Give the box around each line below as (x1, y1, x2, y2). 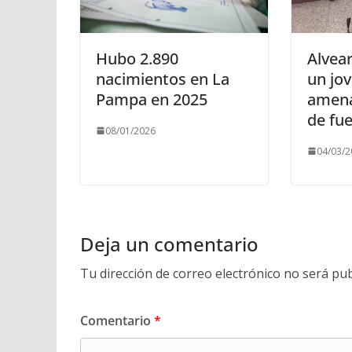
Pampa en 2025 (96, 88, 207, 110)
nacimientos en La (96, 68, 229, 90)
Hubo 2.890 (96, 47, 178, 69)
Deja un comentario (80, 230, 258, 257)
